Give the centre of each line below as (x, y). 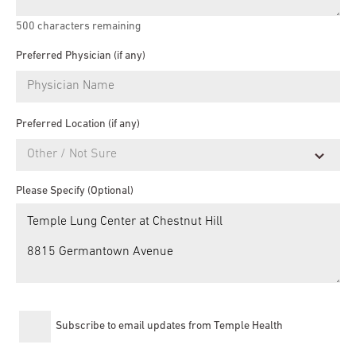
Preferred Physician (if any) (81, 56)
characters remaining (88, 26)
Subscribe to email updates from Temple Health (169, 326)
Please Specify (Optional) (75, 191)
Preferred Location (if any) (78, 124)
